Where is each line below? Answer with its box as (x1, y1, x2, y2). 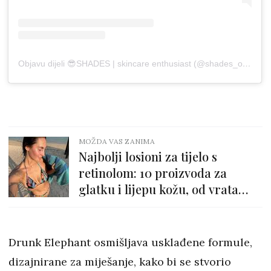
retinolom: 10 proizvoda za (79, 164, 227, 181)
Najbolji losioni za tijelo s (79, 148, 217, 165)
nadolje (79, 197, 120, 214)
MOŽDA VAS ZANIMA (79, 136, 155, 146)
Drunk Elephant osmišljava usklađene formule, (8, 235, 252, 249)
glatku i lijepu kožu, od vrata (79, 180, 238, 197)
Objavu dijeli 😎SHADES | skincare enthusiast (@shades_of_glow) (243, 58, 251, 68)
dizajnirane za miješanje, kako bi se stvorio (8, 254, 231, 269)
